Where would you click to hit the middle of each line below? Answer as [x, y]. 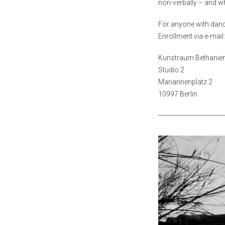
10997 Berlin [178, 94]
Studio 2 [171, 70]
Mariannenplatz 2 [185, 82]
